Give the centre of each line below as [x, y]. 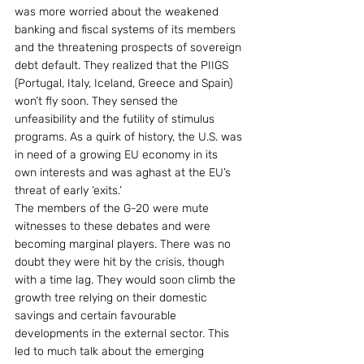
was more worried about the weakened [118, 12]
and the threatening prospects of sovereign [130, 48]
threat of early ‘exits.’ [68, 191]
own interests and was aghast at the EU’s [124, 173]
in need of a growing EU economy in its [118, 155]
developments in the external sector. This [123, 334]
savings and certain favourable [97, 316]
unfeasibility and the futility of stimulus [116, 119]
